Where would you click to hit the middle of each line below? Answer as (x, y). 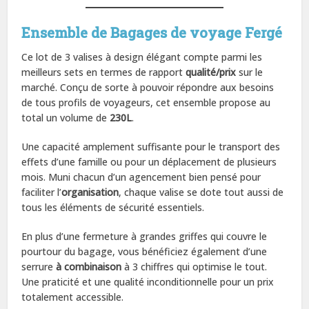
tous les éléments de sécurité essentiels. (113, 207)
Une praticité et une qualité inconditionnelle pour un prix (148, 281)
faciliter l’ (42, 192)
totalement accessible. (73, 297)
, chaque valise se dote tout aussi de (201, 192)
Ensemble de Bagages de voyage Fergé (152, 32)
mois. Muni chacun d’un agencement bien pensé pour (141, 177)
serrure (38, 266)
